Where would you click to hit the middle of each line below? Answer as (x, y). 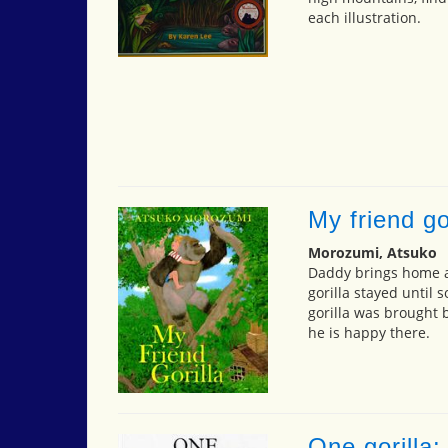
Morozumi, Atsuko (372, 252)
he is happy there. (368, 332)
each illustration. (364, 17)
